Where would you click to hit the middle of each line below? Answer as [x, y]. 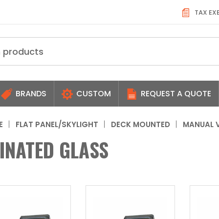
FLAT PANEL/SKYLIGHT [57, 124]
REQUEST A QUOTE [175, 93]
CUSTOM [93, 93]
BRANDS [30, 93]
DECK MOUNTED [141, 124]
